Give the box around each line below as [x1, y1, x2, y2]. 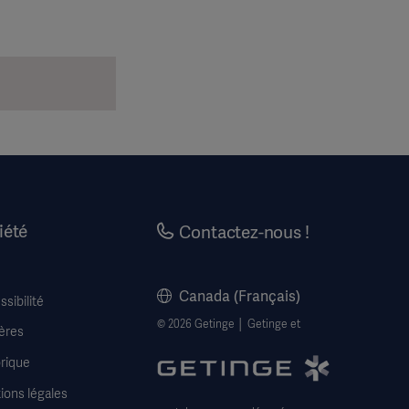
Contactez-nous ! [179, 221, 309, 245]
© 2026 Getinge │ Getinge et [157, 317, 301, 332]
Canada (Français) [179, 287, 301, 307]
